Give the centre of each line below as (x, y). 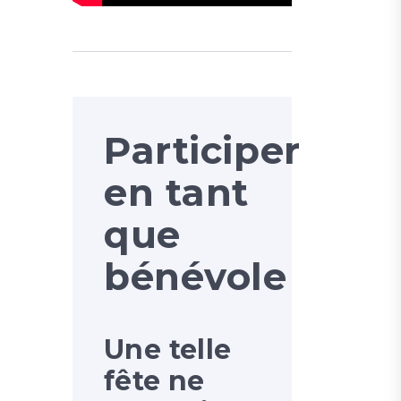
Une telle (168, 349)
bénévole (196, 276)
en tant (177, 192)
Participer (202, 150)
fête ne (154, 380)
